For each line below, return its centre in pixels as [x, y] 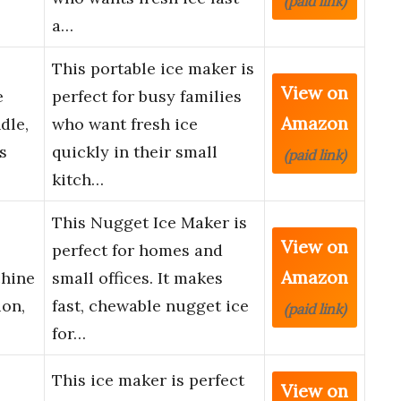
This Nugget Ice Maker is [149, 223]
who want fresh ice [125, 124]
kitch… [78, 180]
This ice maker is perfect [148, 380]
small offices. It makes [137, 278]
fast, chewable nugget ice [150, 306]
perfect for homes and [137, 251]
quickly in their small [135, 152]
